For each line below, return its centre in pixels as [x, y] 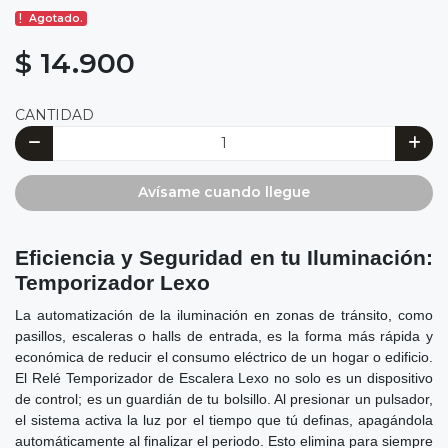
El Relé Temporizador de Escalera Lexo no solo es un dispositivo [224, 377]
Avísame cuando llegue [224, 192]
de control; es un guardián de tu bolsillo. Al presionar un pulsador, [224, 398]
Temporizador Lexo [112, 282]
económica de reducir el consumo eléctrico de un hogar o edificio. [224, 356]
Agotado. [56, 18]
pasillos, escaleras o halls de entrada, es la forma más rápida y [224, 335]
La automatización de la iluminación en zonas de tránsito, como [224, 314]
